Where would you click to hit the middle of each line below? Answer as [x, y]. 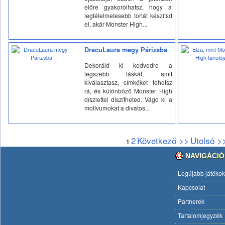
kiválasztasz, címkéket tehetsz [128, 82]
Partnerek [191, 201]
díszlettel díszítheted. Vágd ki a [128, 99]
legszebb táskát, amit [128, 73]
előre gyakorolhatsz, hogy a [128, 7]
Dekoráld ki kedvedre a [128, 65]
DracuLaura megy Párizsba [126, 50]
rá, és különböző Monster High [128, 90]
